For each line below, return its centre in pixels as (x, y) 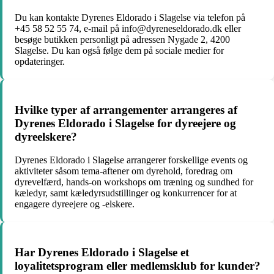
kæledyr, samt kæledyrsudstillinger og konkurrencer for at (126, 193)
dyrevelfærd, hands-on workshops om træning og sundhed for (134, 182)
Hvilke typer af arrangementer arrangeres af (126, 109)
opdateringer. (40, 61)
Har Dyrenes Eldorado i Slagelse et (102, 253)
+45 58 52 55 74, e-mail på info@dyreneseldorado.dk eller (128, 28)
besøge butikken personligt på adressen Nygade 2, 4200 (122, 39)
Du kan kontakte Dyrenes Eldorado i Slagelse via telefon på (130, 17)
